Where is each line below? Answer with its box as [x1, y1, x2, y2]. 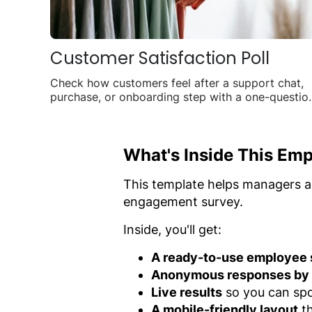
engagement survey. [123, 194, 243, 209]
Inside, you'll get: [123, 221, 221, 237]
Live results [151, 284, 222, 299]
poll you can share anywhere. [50, 103, 204, 118]
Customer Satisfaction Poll [50, 46, 270, 70]
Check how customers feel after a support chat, [50, 75, 304, 90]
